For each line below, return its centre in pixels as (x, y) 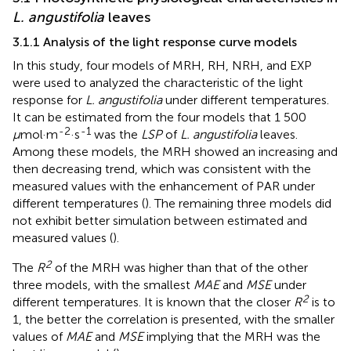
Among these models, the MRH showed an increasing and (175, 152)
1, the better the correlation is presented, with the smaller (174, 320)
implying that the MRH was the (232, 337)
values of (39, 337)
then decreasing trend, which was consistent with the (162, 169)
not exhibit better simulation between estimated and (160, 221)
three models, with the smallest (103, 285)
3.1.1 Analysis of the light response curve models (155, 42)
